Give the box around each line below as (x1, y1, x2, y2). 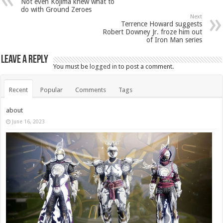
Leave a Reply (1, 54, 49, 66)
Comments (75, 86, 107, 94)
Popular (40, 86, 63, 94)
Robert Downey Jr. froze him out (102, 27, 202, 36)
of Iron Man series (146, 35, 202, 44)
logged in (90, 62, 117, 70)
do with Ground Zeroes (21, 5, 92, 13)
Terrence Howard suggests (120, 19, 202, 28)
